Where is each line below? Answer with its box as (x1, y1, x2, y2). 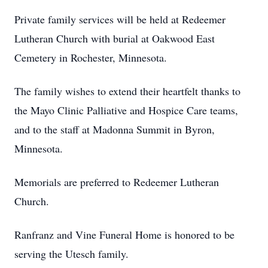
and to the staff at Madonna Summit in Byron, (14, 122, 215, 136)
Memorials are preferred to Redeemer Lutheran (14, 175, 219, 189)
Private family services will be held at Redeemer (14, 12, 226, 26)
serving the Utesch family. (14, 246, 129, 261)
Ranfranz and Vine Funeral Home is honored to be (14, 227, 234, 242)
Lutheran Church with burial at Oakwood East (14, 31, 215, 45)
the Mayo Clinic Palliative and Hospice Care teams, (14, 103, 238, 117)
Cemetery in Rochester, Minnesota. (14, 50, 167, 65)
